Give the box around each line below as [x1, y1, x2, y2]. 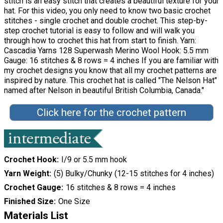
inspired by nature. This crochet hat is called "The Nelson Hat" [4, 76, 217, 86]
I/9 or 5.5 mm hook [61, 155, 127, 165]
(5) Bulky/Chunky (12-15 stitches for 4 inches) [53, 169, 214, 179]
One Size [58, 197, 90, 207]
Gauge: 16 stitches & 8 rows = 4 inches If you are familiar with [4, 56, 219, 66]
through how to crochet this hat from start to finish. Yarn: [4, 36, 196, 46]
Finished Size [4, 197, 54, 207]
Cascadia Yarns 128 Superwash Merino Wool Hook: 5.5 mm [4, 46, 209, 56]
